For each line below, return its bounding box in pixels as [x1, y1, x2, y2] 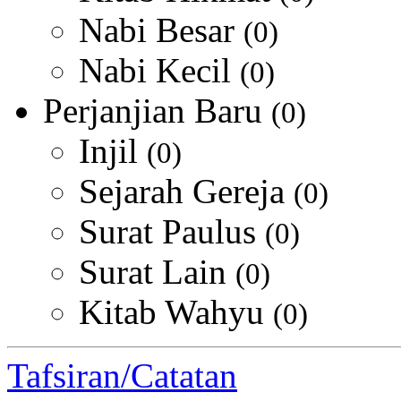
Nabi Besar [79, 11, 243, 49]
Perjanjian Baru [43, 91, 271, 130]
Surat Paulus [79, 212, 265, 251]
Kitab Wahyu [79, 293, 273, 331]
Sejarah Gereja [79, 172, 294, 210]
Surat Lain [79, 252, 235, 291]
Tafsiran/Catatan [7, 356, 237, 395]
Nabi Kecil [79, 51, 240, 90]
